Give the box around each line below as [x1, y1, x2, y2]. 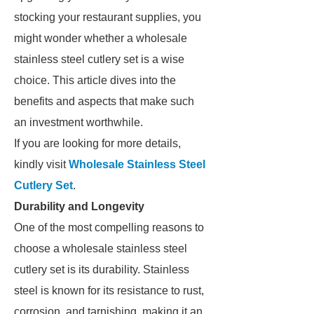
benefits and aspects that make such [14, 95, 194, 107]
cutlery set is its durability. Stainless [14, 264, 189, 275]
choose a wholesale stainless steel [14, 243, 187, 254]
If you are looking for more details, [14, 137, 181, 149]
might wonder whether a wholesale [14, 32, 187, 44]
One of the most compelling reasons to [14, 221, 204, 233]
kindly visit [14, 158, 69, 170]
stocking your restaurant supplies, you [14, 11, 201, 23]
